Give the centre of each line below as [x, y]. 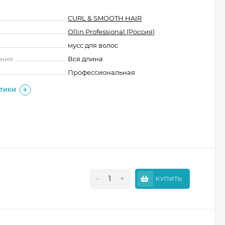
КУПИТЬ [169, 179]
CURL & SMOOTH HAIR [105, 18]
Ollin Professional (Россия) [111, 32]
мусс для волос [93, 45]
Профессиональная [102, 72]
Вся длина [86, 59]
